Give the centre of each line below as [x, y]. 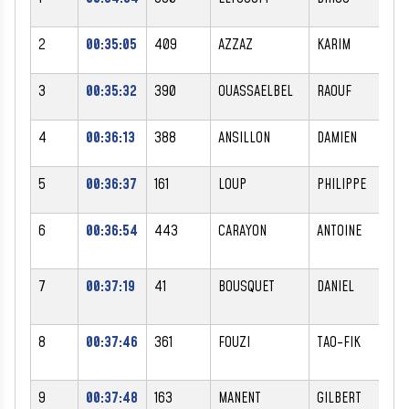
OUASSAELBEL [256, 91]
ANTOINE [339, 231]
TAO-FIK [339, 342]
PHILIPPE [341, 184]
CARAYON [242, 231]
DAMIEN [337, 137]
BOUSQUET [246, 286]
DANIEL [336, 286]
